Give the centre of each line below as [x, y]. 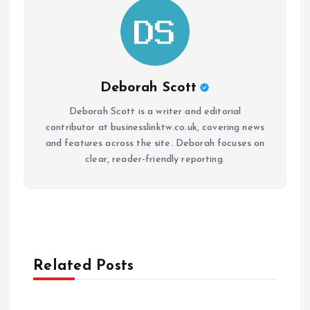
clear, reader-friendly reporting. [155, 160]
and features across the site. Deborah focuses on [155, 144]
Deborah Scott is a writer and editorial [155, 112]
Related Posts [84, 266]
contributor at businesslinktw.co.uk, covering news [155, 128]
